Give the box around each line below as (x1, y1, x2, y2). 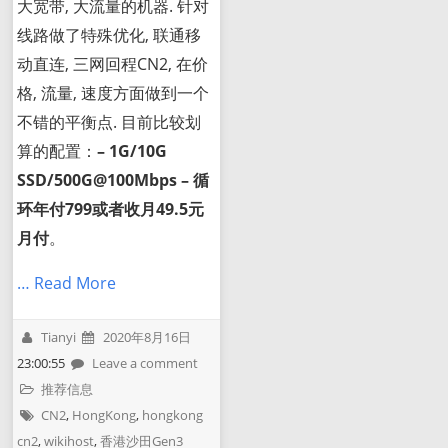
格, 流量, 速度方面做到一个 (17, 82, 210, 105)
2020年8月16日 (102, 327, 191, 346)
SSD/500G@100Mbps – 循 (17, 169, 210, 192)
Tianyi (41, 327, 77, 346)
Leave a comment (92, 353, 199, 372)
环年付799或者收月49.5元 (17, 198, 205, 221)
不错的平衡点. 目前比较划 (17, 111, 202, 134)
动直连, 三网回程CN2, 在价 (17, 53, 209, 76)
